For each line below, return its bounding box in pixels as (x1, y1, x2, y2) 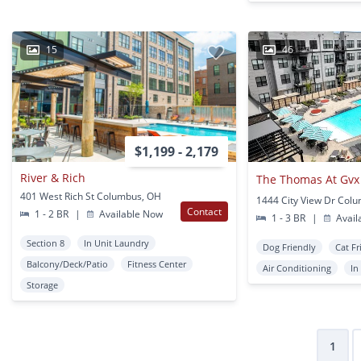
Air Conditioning (263, 261, 332, 274)
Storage (27, 278, 58, 291)
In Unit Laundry (84, 236, 149, 249)
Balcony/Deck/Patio (27, 257, 108, 270)
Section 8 (27, 236, 64, 249)
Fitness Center (127, 257, 186, 270)
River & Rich (20, 169, 85, 185)
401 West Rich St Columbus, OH (20, 189, 161, 203)
